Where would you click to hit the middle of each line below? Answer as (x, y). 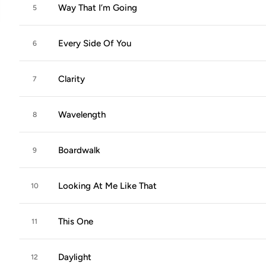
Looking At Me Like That (107, 186)
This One (76, 221)
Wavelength (82, 115)
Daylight (75, 257)
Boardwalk (79, 150)
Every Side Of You (95, 43)
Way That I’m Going (98, 8)
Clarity (72, 79)
